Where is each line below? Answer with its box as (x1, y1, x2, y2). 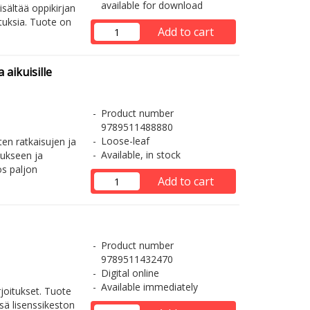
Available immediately (100, 280, 198, 293)
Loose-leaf (100, 134, 149, 147)
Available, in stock (100, 148, 181, 161)
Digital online (100, 266, 159, 280)
